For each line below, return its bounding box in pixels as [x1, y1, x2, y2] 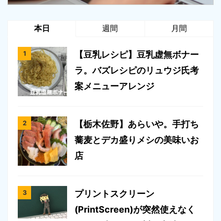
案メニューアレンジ [74, 80, 154, 91]
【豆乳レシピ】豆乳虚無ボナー [74, 49, 199, 60]
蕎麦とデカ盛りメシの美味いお [74, 134, 199, 145]
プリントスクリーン [74, 188, 154, 199]
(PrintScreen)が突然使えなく [74, 204, 195, 215]
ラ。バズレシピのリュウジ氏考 [74, 65, 199, 75]
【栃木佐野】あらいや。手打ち [74, 118, 199, 129]
